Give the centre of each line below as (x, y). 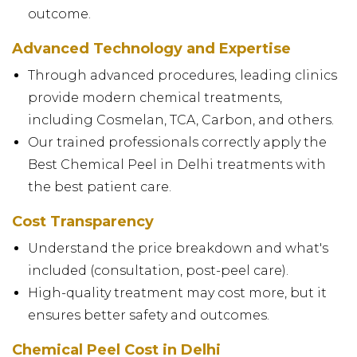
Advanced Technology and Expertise (151, 48)
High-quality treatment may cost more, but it (177, 292)
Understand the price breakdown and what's (178, 248)
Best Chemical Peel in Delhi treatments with (177, 164)
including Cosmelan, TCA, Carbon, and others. (181, 120)
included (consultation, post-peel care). (158, 270)
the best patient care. (100, 186)
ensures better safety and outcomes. (149, 315)
